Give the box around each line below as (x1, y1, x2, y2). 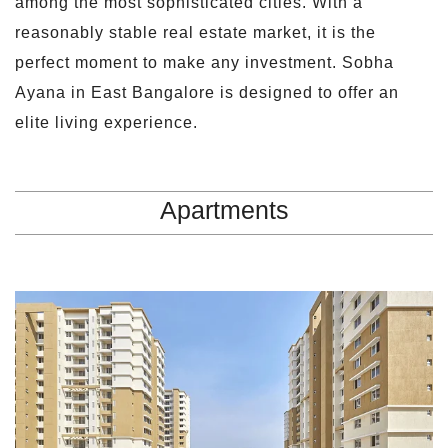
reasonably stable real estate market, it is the (15, 24, 376, 42)
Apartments (159, 195, 289, 224)
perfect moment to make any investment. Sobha (15, 54, 394, 72)
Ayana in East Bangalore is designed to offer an (15, 84, 399, 102)
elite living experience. (15, 114, 198, 132)
